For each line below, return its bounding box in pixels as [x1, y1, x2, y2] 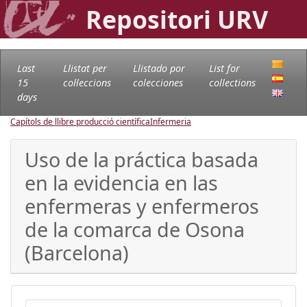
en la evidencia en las [25, 169, 218, 196]
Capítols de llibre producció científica [10, 115, 150, 127]
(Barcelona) [25, 238, 129, 266]
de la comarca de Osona [25, 215, 245, 243]
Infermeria [150, 115, 191, 127]
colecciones [133, 75, 184, 89]
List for [209, 61, 241, 75]
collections [209, 75, 256, 89]
